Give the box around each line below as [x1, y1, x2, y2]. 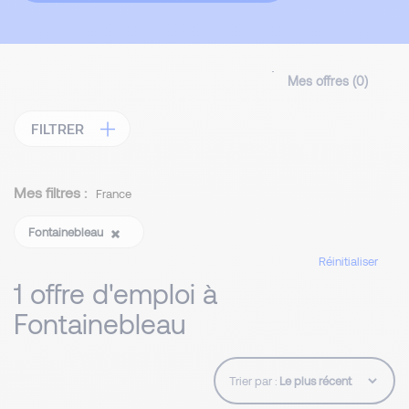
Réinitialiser [319, 254, 378, 269]
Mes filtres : [14, 184, 87, 202]
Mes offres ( [288, 73, 356, 89]
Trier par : [229, 373, 278, 389]
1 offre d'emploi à [14, 277, 217, 310]
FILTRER [31, 120, 84, 138]
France [96, 186, 131, 202]
